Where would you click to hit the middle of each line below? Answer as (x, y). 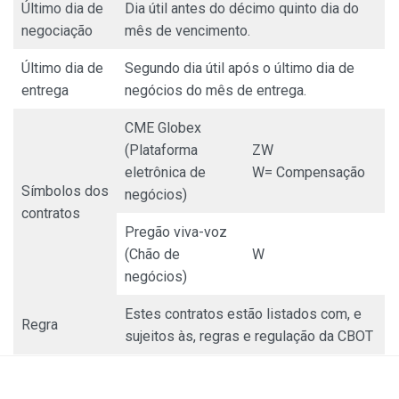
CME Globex (163, 127)
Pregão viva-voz (176, 232)
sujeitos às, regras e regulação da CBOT (249, 336)
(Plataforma (161, 150)
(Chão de (152, 254)
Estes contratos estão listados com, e (243, 313)
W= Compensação (309, 172)
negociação (57, 30)
